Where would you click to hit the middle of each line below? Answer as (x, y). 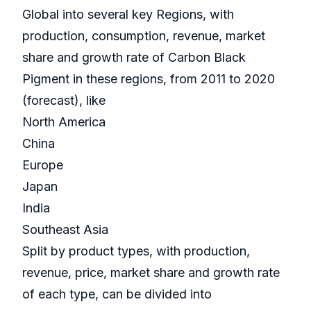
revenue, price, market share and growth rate (151, 273)
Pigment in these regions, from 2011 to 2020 (149, 79)
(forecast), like (66, 101)
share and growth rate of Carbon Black (134, 58)
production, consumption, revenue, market (144, 36)
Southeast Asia (67, 230)
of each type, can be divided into (119, 294)
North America (66, 122)
